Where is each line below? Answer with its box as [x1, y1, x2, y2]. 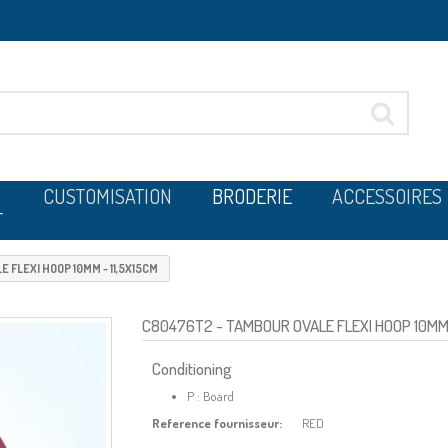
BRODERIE [212, 183, 292, 209]
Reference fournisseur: [151, 415, 282, 431]
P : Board [186, 388, 234, 404]
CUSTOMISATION [43, 183, 172, 209]
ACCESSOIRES [332, 183, 442, 209]
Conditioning [151, 358, 232, 379]
